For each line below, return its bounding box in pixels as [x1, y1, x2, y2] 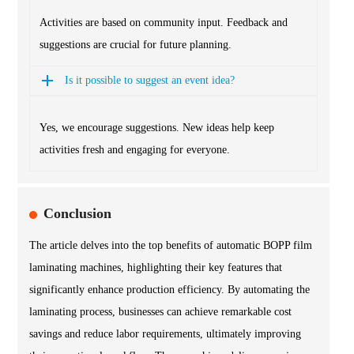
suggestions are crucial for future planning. [40, 39, 232, 51]
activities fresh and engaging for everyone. [40, 144, 230, 156]
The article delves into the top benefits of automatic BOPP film [29, 239, 312, 252]
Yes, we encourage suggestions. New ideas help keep [40, 122, 274, 134]
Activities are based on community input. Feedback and [40, 17, 288, 29]
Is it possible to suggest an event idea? [65, 74, 235, 87]
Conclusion [43, 205, 111, 222]
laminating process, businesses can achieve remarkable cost [29, 306, 292, 318]
